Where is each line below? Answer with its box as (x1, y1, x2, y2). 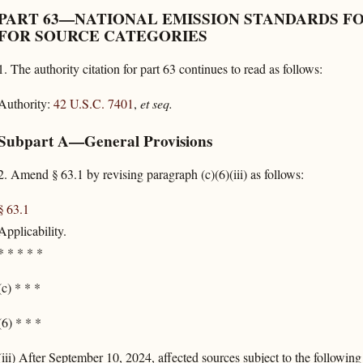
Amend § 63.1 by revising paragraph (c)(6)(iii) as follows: (10, 164, 304, 182)
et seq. (139, 95, 173, 113)
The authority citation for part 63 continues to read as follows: (10, 60, 322, 78)
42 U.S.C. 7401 (53, 95, 134, 113)
